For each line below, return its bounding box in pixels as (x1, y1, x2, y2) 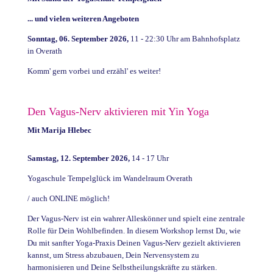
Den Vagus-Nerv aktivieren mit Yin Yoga (27, 105, 209, 118)
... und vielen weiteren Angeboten (27, 13, 139, 23)
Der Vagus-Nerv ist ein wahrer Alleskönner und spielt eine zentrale (27, 213, 245, 223)
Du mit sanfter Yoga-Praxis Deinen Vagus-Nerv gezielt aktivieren (27, 238, 241, 247)
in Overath (27, 46, 62, 55)
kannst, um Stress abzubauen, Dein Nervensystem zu (27, 250, 199, 260)
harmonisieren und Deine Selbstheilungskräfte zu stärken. (27, 262, 217, 272)
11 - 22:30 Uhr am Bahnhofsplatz (128, 34, 240, 43)
